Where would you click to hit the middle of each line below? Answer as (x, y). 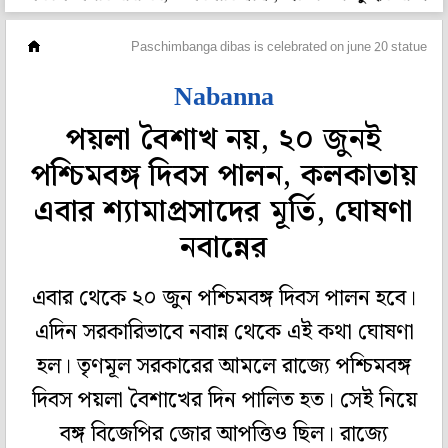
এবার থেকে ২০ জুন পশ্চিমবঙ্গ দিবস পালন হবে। (224, 299)
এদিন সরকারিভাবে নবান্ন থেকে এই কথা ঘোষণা (224, 333)
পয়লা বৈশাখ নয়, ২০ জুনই (224, 140)
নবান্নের (224, 248)
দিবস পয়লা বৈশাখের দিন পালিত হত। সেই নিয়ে (224, 401)
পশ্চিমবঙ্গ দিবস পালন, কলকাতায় (224, 176)
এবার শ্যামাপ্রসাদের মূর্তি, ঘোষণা (224, 212)
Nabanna (224, 96)
